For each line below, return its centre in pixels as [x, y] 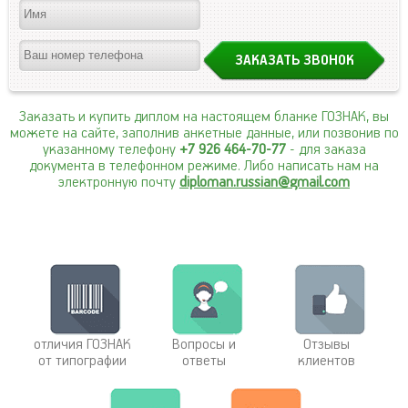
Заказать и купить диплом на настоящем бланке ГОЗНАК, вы [204, 117]
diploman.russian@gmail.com [265, 182]
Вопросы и [204, 344]
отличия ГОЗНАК [82, 344]
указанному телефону [111, 149]
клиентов [326, 361]
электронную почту [119, 182]
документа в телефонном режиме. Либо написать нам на [204, 166]
